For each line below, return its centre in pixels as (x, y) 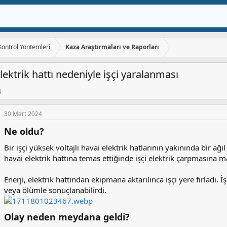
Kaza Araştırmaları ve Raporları (112, 47)
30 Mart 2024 (23, 114)
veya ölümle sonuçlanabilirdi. (55, 190)
